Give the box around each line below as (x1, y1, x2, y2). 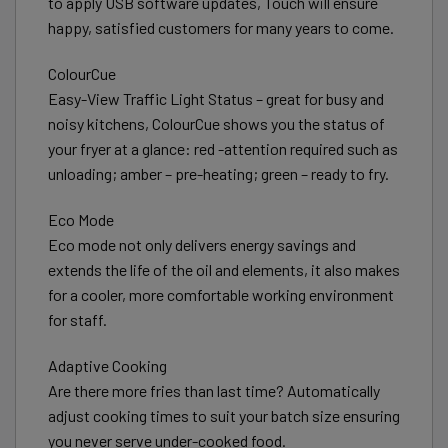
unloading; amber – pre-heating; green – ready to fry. (48, 163, 389, 183)
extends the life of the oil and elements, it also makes (48, 259, 400, 279)
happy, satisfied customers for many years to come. (48, 18, 394, 38)
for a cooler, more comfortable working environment (48, 284, 394, 304)
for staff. (48, 309, 107, 329)
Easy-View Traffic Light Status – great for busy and (48, 88, 384, 108)
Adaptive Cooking (48, 355, 167, 375)
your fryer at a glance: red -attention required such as (48, 138, 398, 158)
